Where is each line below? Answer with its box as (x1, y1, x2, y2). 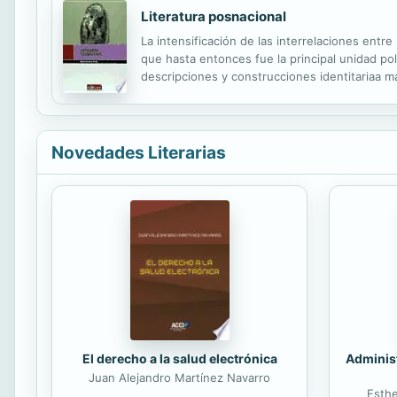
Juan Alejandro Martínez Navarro (89, 370, 270, 385)
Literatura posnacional (141, 7, 286, 25)
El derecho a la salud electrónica (82, 351, 277, 367)
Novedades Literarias (51, 141, 226, 163)
